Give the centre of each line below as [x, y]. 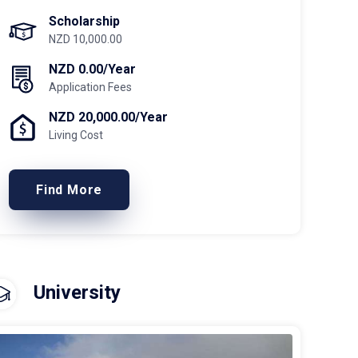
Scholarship [84, 21]
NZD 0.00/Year [92, 69]
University [75, 293]
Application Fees [90, 87]
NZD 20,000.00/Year [108, 117]
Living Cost [76, 135]
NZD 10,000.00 [86, 39]
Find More [70, 190]
